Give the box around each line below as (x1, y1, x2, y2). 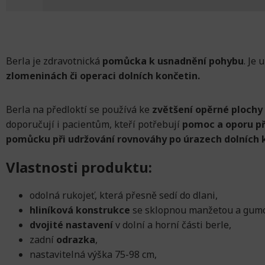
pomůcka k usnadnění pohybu (102, 54, 244, 68)
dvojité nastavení (30, 218, 113, 232)
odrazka (56, 233, 95, 247)
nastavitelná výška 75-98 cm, (30, 248, 157, 261)
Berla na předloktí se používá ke (6, 103, 150, 117)
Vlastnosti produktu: (6, 157, 152, 177)
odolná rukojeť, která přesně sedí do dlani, (30, 189, 218, 202)
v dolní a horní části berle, (113, 218, 231, 232)
